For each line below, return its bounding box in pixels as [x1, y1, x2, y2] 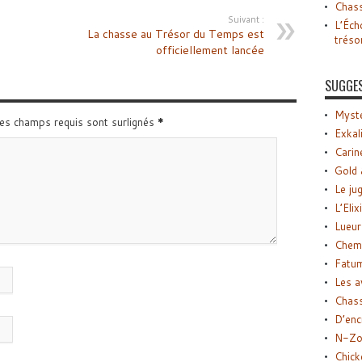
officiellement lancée [155, 42, 264, 58]
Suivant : [227, 13, 264, 26]
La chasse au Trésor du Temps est [86, 26, 264, 42]
